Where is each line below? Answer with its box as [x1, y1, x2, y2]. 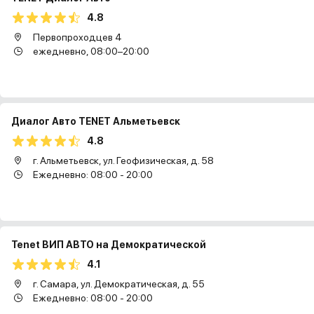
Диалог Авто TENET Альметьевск [11, 116, 180, 127]
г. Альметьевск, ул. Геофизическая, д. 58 [31, 155, 214, 166]
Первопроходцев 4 [31, 32, 122, 43]
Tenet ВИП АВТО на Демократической [11, 239, 206, 250]
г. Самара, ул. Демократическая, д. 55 [31, 278, 205, 289]
